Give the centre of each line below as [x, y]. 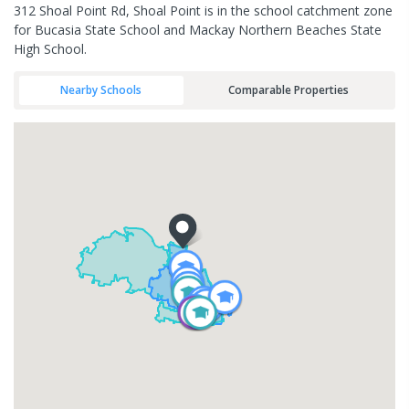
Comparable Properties [288, 90]
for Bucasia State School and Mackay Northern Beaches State [198, 29]
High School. [50, 48]
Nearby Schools [101, 90]
